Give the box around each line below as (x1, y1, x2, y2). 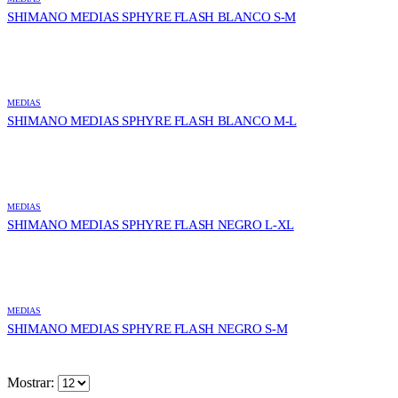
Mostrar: (7, 375, 58, 391)
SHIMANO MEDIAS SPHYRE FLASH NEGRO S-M (7, 322, 288, 337)
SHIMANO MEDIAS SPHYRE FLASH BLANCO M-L (7, 114, 297, 129)
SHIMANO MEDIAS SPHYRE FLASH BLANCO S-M (7, 10, 296, 25)
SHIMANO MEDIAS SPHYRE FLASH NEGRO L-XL (7, 218, 294, 233)
